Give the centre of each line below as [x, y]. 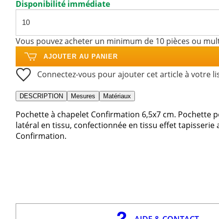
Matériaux [117, 96]
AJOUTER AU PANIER [81, 56]
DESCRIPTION [41, 96]
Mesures [83, 96]
